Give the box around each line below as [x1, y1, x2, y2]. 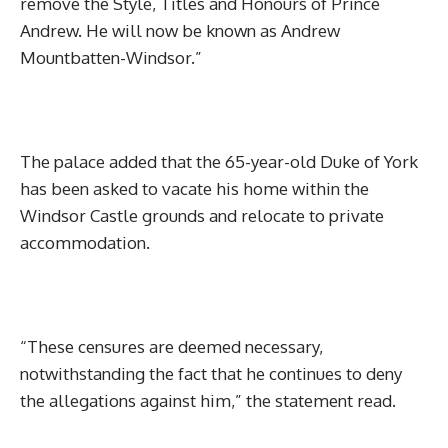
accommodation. [20, 232, 150, 253]
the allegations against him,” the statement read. [20, 390, 396, 411]
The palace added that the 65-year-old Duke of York [20, 151, 418, 172]
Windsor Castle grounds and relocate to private [20, 205, 384, 226]
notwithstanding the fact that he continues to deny [20, 363, 402, 384]
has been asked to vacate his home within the [20, 178, 369, 199]
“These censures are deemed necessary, [20, 336, 323, 357]
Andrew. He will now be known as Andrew [20, 20, 340, 41]
